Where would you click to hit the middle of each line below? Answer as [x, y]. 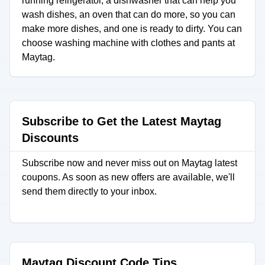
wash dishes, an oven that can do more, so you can [129, 14]
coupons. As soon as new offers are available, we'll [128, 177]
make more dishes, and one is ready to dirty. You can [132, 29]
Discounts [50, 138]
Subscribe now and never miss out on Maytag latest [130, 163]
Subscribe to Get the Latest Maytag [122, 121]
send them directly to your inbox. [89, 191]
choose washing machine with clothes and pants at [128, 43]
